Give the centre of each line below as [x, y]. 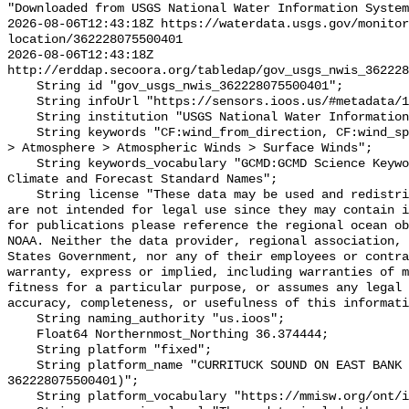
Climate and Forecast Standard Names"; [142, 180]
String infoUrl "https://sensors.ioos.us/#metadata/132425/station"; [22, 102]
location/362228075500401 [95, 40]
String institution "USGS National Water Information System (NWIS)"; [22, 118]
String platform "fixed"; [22, 351]
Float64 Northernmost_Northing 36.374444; [22, 335]
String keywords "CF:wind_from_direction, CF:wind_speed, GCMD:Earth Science [22, 133]
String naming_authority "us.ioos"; [22, 320]
